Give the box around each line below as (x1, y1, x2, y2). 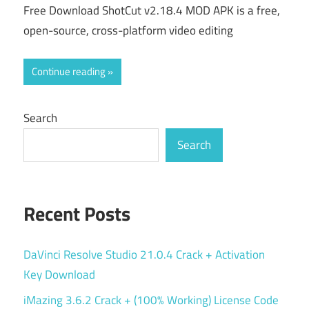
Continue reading (32, 63, 106, 79)
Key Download (23, 265, 95, 283)
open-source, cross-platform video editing (23, 21, 233, 40)
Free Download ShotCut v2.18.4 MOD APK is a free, (23, 1, 280, 20)
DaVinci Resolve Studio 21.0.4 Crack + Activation (23, 245, 265, 263)
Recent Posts (23, 199, 130, 228)
